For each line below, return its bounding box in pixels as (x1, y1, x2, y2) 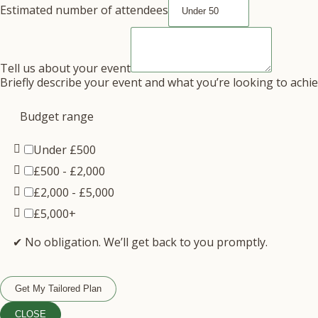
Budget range (20, 109, 94, 124)
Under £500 (33, 142, 96, 158)
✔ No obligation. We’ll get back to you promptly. (13, 234, 268, 250)
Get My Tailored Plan (15, 283, 102, 294)
